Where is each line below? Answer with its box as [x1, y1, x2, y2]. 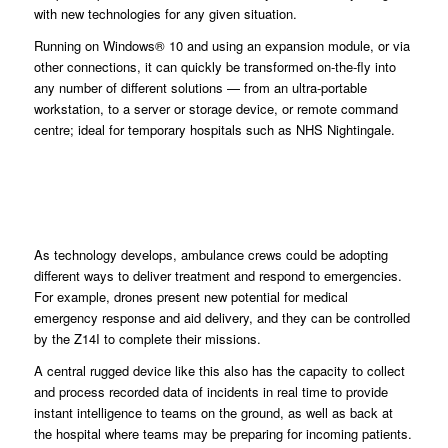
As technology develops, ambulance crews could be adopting [33, 245, 388, 265]
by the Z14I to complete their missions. [33, 329, 261, 349]
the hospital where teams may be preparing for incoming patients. [33, 424, 412, 444]
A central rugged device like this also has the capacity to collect [33, 361, 405, 381]
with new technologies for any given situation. [33, 4, 297, 24]
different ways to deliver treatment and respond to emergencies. [33, 266, 402, 286]
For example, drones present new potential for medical [33, 287, 348, 307]
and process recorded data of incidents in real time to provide [33, 382, 388, 402]
